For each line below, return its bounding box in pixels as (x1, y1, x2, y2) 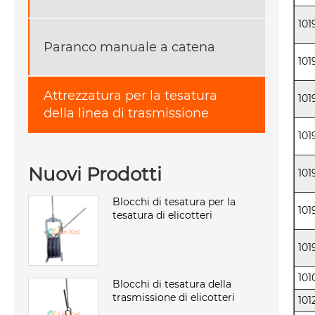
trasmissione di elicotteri (112, 290, 235, 304)
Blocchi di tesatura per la (112, 195, 236, 208)
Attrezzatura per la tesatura (44, 88, 217, 104)
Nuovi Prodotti (28, 162, 162, 186)
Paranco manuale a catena (44, 39, 215, 55)
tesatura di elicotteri (112, 208, 212, 221)
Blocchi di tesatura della (112, 277, 231, 290)
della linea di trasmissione (44, 105, 209, 122)
